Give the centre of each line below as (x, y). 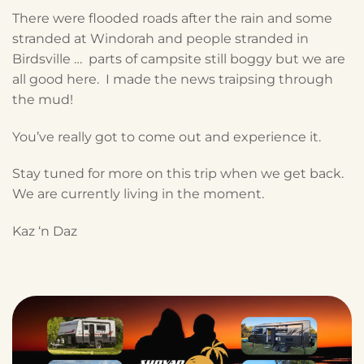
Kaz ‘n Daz (45, 232)
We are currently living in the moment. (138, 194)
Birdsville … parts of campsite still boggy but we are (179, 58)
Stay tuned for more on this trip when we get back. (180, 174)
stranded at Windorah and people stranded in (160, 38)
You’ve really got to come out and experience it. (167, 136)
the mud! (43, 99)
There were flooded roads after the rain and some (172, 18)
